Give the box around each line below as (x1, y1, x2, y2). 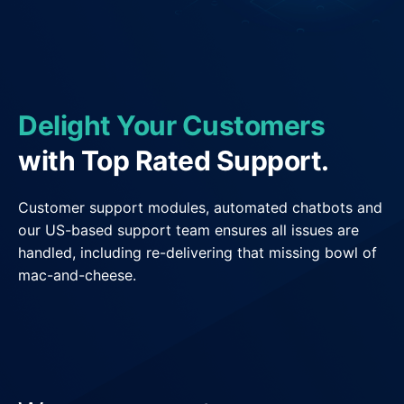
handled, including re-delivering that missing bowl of (18, 243, 377, 262)
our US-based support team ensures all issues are (18, 221, 359, 240)
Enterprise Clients (41, 56, 162, 74)
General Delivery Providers (41, 13, 224, 31)
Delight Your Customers (18, 109, 325, 142)
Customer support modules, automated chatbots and (18, 198, 382, 217)
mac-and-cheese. (18, 266, 136, 285)
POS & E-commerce (41, 99, 176, 117)
